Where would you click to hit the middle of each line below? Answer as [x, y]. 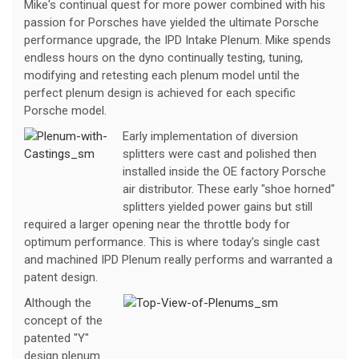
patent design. [61, 278]
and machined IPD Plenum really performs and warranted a [178, 260]
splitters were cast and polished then [220, 154]
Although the [58, 303]
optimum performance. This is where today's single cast [172, 242]
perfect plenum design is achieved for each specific [160, 93]
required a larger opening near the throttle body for [157, 225]
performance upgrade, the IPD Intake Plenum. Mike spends [177, 40]
